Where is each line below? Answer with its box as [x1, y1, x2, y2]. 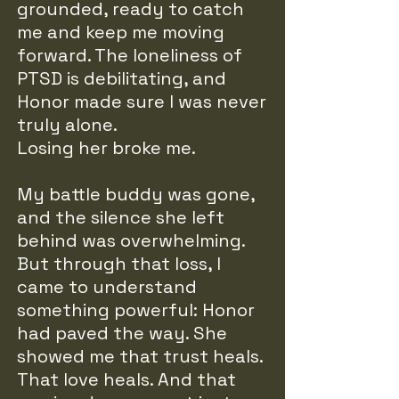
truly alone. [17, 113, 118, 136]
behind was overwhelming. [17, 229, 245, 252]
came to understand [17, 275, 197, 298]
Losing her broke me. [17, 136, 196, 159]
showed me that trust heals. [17, 345, 263, 368]
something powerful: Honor [17, 298, 255, 322]
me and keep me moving [17, 20, 224, 44]
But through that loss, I [17, 252, 221, 275]
